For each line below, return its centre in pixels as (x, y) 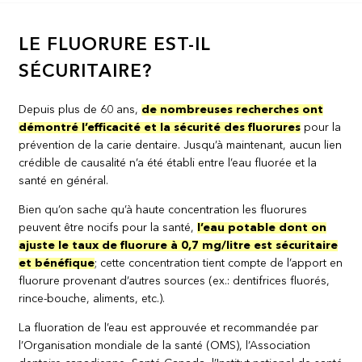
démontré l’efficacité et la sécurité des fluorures (160, 128)
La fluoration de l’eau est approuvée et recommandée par (169, 328)
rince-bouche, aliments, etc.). (92, 299)
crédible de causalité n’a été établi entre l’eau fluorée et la (168, 163)
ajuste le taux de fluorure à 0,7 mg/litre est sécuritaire (179, 246)
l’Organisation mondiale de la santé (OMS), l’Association (165, 346)
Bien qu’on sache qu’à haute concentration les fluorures (163, 210)
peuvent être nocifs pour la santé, (108, 228)
